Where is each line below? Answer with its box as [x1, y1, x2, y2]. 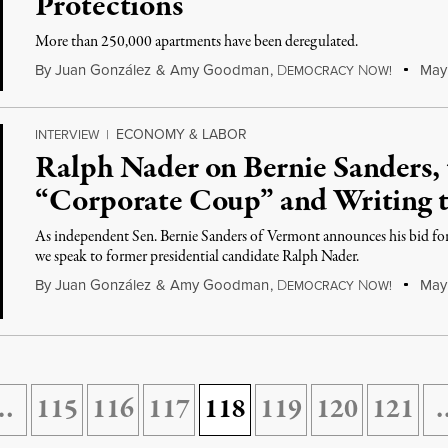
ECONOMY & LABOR [116, 124, 248, 145]
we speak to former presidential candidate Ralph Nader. [35, 246, 360, 268]
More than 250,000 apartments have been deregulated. [35, 31, 359, 53]
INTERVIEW [35, 125, 100, 144]
